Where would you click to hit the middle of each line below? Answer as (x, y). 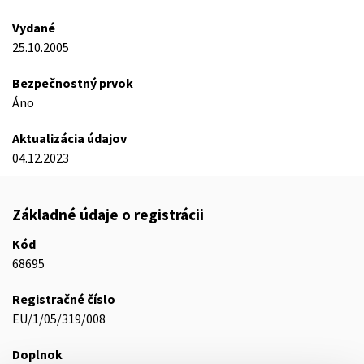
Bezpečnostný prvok (73, 83)
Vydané (34, 28)
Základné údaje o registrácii (108, 214)
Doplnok (37, 354)
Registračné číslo (64, 299)
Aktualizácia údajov (69, 138)
